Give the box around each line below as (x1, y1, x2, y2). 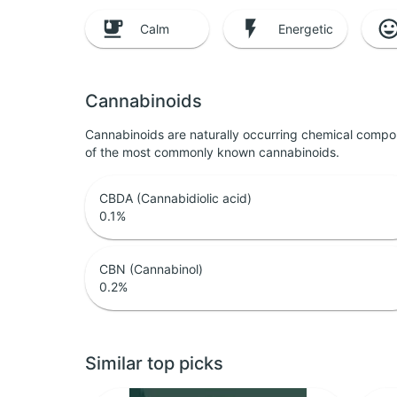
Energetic (278, 20, 333, 36)
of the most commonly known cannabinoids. (85, 144, 339, 160)
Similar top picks (85, 353, 223, 375)
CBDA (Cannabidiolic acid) (99, 191, 252, 206)
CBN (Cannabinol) (99, 261, 203, 277)
